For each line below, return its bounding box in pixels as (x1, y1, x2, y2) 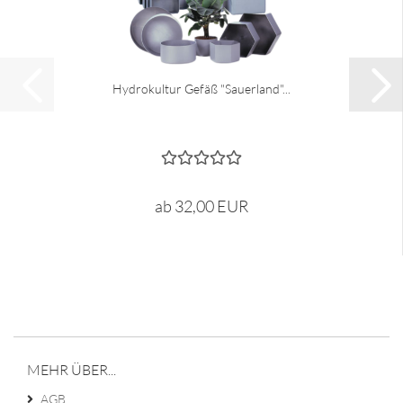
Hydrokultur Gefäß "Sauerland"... (112, 81, 291, 96)
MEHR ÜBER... (27, 361, 116, 379)
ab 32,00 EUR (154, 196, 248, 216)
